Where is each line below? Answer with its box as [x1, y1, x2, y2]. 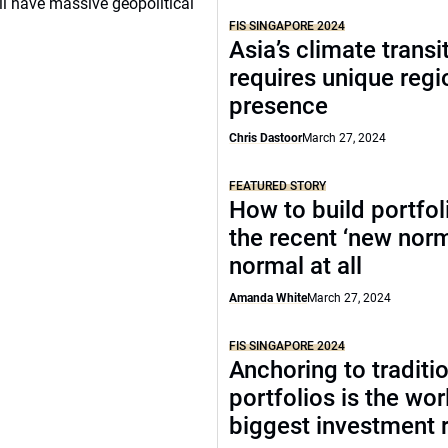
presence [229, 92, 335, 120]
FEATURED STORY [229, 179, 327, 193]
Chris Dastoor [229, 131, 303, 145]
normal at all [229, 252, 363, 280]
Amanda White [229, 291, 308, 305]
